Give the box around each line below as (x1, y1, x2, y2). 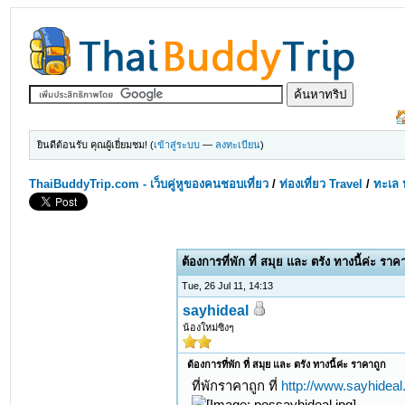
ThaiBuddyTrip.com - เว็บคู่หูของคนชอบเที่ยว (29, 177, 269, 191)
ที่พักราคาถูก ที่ (192, 378, 282, 393)
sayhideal (183, 303, 250, 318)
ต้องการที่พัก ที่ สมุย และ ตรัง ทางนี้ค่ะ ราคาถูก (187, 359, 387, 370)
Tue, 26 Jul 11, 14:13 (182, 280, 274, 291)
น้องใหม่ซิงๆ (183, 322, 235, 333)
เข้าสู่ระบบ (154, 139, 201, 150)
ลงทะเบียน (215, 139, 261, 150)
